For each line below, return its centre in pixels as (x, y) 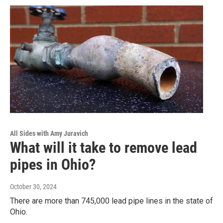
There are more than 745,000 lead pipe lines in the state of (111, 201)
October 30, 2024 (33, 186)
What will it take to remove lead (104, 147)
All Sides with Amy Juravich (49, 133)
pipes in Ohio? (53, 164)
